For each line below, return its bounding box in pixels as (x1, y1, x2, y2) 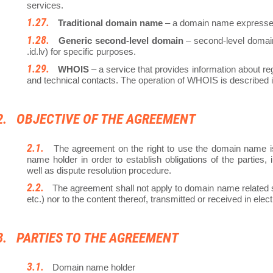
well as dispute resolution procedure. (27, 165, 171, 176)
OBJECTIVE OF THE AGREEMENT (16, 111, 196, 128)
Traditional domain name (58, 18, 163, 29)
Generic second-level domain (58, 35, 183, 46)
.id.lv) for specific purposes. (27, 46, 136, 57)
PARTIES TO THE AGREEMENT (16, 230, 179, 247)
